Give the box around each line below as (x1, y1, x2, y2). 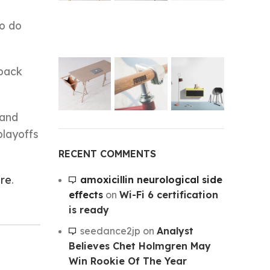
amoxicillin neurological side (80, 173, 222, 186)
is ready (68, 203, 109, 216)
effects (68, 188, 103, 201)
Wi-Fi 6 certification (119, 188, 218, 201)
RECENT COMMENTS (58, 147, 156, 160)
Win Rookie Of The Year (68, 254, 187, 267)
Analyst (156, 224, 193, 237)
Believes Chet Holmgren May (68, 239, 211, 252)
